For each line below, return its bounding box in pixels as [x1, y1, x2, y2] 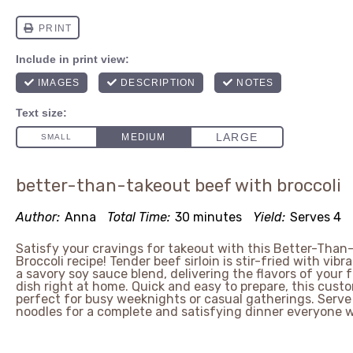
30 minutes [175, 210, 242, 225]
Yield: [253, 210, 285, 225]
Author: [16, 210, 60, 225]
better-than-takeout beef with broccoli [16, 175, 341, 196]
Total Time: [107, 210, 170, 225]
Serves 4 [290, 210, 341, 225]
